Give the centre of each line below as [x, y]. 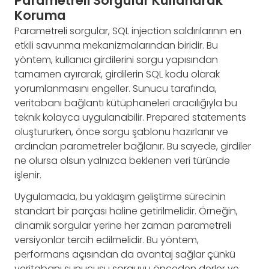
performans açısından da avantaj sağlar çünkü [125, 255]
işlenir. [28, 175]
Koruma [40, 15]
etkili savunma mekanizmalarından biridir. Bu [116, 46]
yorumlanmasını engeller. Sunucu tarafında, [116, 89]
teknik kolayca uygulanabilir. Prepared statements [130, 118]
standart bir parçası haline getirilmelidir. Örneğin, [126, 211]
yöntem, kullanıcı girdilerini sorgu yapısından [116, 60]
